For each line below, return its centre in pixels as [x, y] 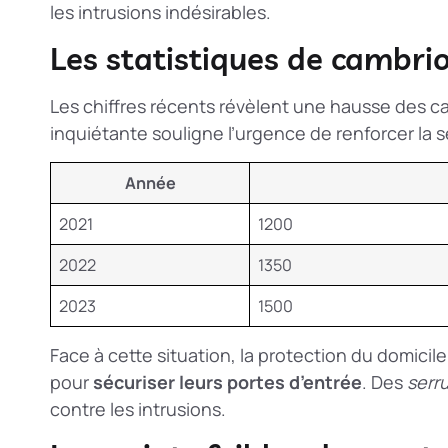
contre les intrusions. [138, 408]
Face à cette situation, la [154, 354]
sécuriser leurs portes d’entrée [227, 381]
